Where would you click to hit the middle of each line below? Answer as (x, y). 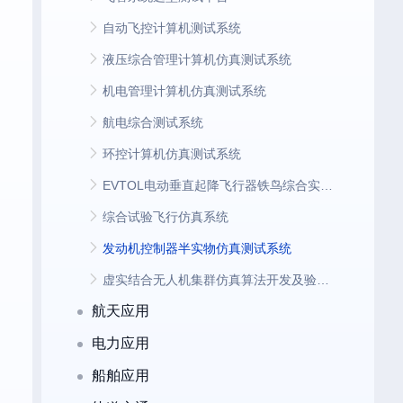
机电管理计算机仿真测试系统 (184, 91)
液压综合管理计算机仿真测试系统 (197, 59)
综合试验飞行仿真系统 (166, 217)
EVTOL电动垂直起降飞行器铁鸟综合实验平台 (327, 185)
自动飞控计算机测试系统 (172, 28)
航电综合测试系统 (153, 122)
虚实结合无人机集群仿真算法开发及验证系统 (323, 280)
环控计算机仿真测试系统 (172, 154)
